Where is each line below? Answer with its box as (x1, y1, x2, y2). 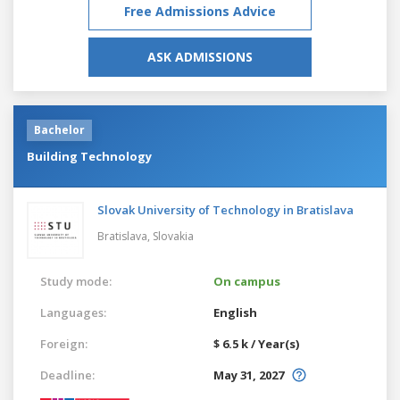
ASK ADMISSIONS (147, 47, 253, 65)
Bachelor (34, 121, 85, 137)
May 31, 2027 (213, 366, 284, 383)
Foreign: (40, 335, 87, 352)
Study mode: (40, 272, 112, 289)
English (213, 304, 257, 321)
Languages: (40, 304, 106, 321)
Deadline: (40, 366, 95, 383)
